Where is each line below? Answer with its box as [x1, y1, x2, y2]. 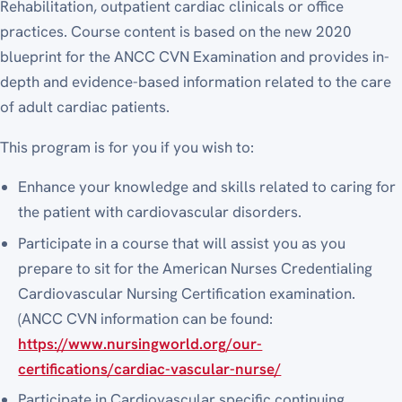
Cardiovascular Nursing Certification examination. [18, 283, 356, 303]
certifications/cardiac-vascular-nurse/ [18, 358, 282, 379]
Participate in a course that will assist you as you [18, 232, 346, 253]
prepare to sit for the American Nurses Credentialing [18, 258, 373, 278]
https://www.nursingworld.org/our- [18, 333, 263, 354]
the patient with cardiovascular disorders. [18, 202, 302, 223]
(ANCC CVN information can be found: [18, 308, 274, 328]
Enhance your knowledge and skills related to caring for [18, 177, 397, 197]
